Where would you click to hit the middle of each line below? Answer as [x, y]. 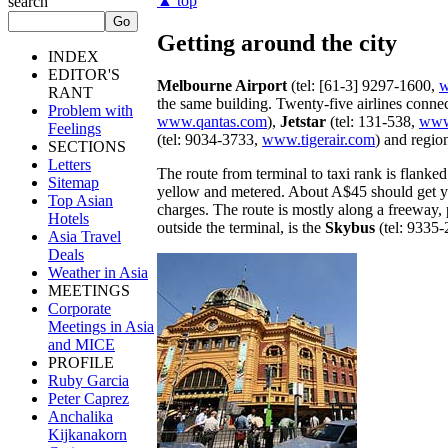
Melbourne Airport [222, 85]
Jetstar [303, 121]
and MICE [81, 344]
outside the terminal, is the [241, 227]
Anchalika [80, 416]
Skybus [350, 227]
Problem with [90, 110]
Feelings [74, 128]
